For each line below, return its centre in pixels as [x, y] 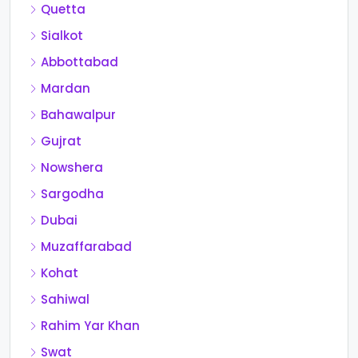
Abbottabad [80, 62]
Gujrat [61, 141]
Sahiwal [65, 300]
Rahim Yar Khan [90, 326]
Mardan [66, 89]
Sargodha [72, 194]
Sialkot [62, 36]
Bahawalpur [78, 115]
